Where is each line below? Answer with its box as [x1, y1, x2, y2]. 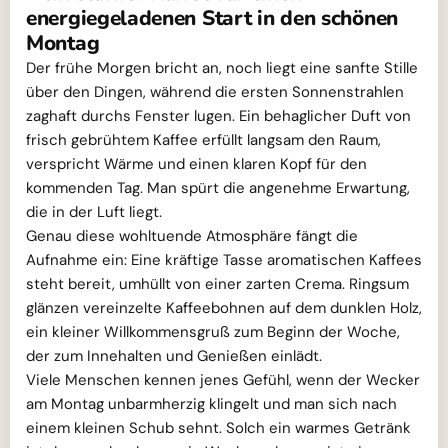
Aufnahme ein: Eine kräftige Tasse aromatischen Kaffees [26, 250, 422, 271]
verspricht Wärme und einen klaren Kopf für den [26, 154, 367, 175]
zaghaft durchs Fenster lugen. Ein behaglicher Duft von [26, 106, 411, 127]
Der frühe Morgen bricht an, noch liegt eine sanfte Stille [26, 58, 418, 79]
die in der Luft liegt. [26, 202, 162, 223]
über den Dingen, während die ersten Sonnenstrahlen [26, 82, 404, 103]
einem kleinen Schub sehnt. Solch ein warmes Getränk [26, 418, 411, 439]
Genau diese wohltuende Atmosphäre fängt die [26, 226, 358, 247]
